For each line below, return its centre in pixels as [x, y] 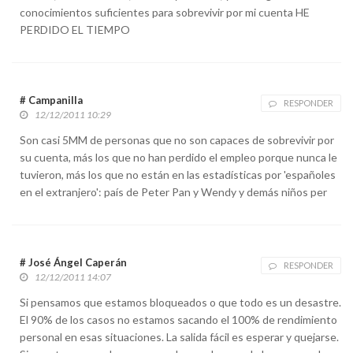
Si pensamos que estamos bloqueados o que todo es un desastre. [180, 302]
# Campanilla [51, 100]
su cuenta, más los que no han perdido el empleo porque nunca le [178, 157]
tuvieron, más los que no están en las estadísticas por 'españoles [178, 174]
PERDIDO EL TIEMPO [75, 29]
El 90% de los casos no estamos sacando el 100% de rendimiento [178, 319]
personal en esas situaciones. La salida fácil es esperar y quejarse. [179, 336]
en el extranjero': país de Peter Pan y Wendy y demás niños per [173, 191]
